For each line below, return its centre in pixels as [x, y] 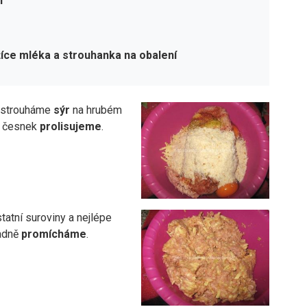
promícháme [53, 234]
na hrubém [96, 110]
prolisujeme [70, 127]
